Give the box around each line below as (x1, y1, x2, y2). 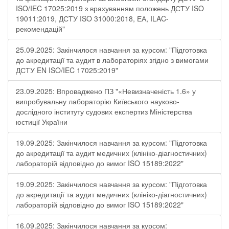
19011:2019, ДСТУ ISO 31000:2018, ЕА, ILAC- (16, 13, 169, 24)
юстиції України (16, 117, 67, 127)
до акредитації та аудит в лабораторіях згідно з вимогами (16, 55, 209, 65)
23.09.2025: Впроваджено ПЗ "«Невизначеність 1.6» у (16, 86, 196, 96)
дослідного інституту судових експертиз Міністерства (16, 106, 192, 117)
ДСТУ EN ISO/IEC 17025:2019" (16, 65, 118, 75)
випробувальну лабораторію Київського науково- (16, 96, 179, 106)
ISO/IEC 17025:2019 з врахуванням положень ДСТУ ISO (16, 3, 204, 13)
